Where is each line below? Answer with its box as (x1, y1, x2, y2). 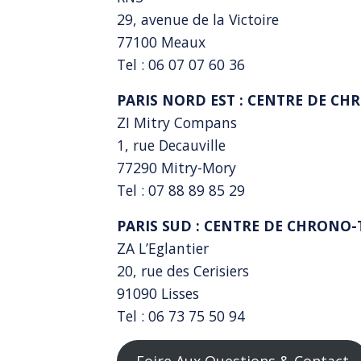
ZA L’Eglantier (116, 238, 209, 258)
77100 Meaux (116, 31, 205, 52)
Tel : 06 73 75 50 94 (116, 305, 245, 326)
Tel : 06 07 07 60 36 (116, 54, 245, 74)
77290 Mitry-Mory (116, 157, 236, 177)
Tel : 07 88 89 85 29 (116, 180, 245, 200)
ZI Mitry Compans (116, 112, 237, 132)
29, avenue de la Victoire (116, 9, 279, 29)
